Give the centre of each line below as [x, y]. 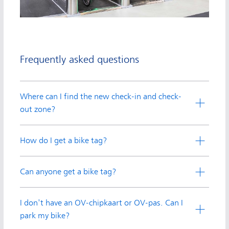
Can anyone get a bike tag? [68, 171]
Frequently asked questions [79, 60]
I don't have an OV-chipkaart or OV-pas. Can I [101, 203]
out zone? [38, 109]
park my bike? [45, 215]
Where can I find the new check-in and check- [101, 96]
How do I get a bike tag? [63, 140]
